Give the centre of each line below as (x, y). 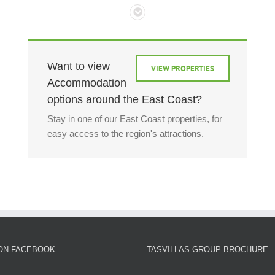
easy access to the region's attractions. (125, 134)
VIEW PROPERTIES (183, 68)
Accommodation (87, 83)
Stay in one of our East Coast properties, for (134, 119)
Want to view (78, 66)
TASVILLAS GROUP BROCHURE (207, 250)
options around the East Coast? (124, 99)
